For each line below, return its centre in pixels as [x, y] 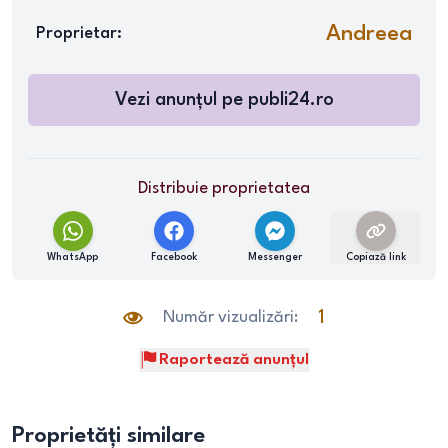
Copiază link [375, 257]
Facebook [173, 257]
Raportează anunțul [234, 360]
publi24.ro [290, 100]
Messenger [274, 257]
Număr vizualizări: [230, 317]
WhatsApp [72, 257]
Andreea [369, 34]
